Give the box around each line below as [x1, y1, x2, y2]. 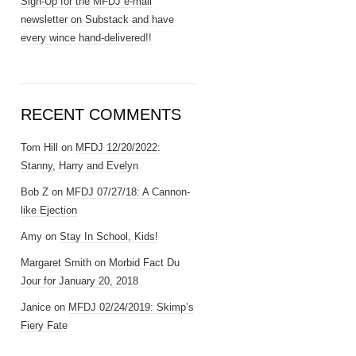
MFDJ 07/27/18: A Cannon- [66, 186, 190, 198]
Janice [21, 301, 51, 313]
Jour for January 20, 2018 [21, 275, 138, 287]
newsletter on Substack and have [21, 14, 174, 25]
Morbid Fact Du [109, 257, 180, 269]
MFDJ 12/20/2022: [75, 141, 161, 153]
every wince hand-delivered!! [21, 32, 152, 44]
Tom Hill [21, 141, 58, 153]
